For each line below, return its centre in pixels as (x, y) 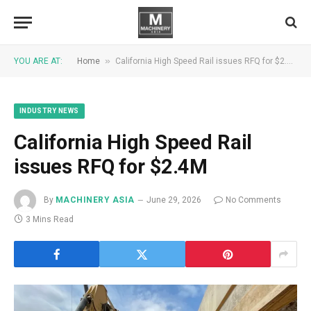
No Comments (253, 200)
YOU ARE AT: (38, 61)
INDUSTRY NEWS (49, 111)
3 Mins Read (50, 219)
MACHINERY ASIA (95, 200)
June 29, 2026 (174, 200)
